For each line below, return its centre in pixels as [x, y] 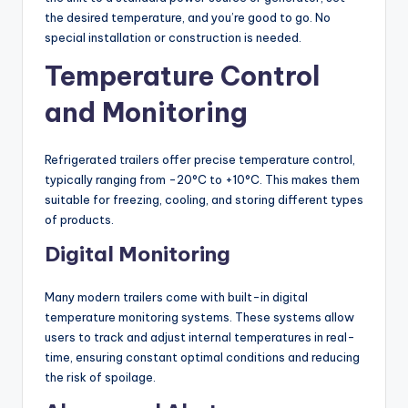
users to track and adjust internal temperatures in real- [200, 337]
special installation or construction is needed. [173, 38]
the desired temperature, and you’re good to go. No [188, 18]
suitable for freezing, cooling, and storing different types [204, 200]
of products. [79, 220]
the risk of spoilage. [100, 377]
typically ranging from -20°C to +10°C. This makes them [202, 180]
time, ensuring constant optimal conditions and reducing [202, 357]
